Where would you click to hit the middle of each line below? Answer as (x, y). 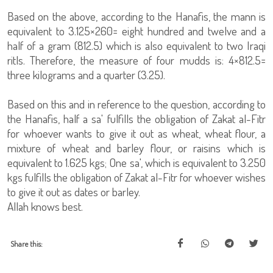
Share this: (27, 244)
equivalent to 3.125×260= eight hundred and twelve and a (136, 31)
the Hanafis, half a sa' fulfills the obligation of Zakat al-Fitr (136, 119)
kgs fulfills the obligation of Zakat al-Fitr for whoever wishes (136, 177)
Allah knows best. (45, 206)
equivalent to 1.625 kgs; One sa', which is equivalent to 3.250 (136, 162)
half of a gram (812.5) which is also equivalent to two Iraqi (136, 45)
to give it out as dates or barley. (74, 192)
